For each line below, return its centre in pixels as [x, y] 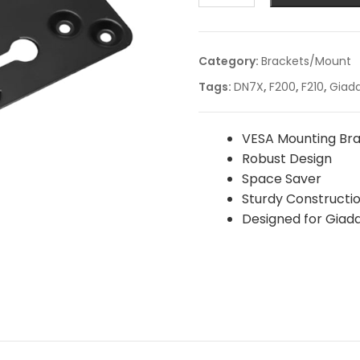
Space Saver [281, 179]
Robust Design [286, 159]
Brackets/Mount [306, 61]
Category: [229, 61]
